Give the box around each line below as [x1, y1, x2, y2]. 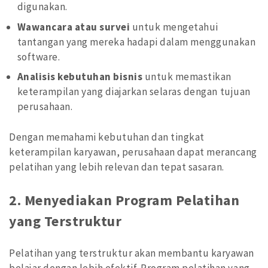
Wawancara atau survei [17, 20, 130, 33]
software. [17, 50, 60, 63]
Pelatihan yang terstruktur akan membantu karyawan [9, 246, 254, 260]
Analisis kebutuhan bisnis [17, 70, 143, 84]
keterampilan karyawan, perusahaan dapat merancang [9, 145, 257, 159]
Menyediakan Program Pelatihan [24, 191, 240, 209]
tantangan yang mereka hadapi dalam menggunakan [17, 35, 256, 48]
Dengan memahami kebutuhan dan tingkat [9, 130, 205, 144]
